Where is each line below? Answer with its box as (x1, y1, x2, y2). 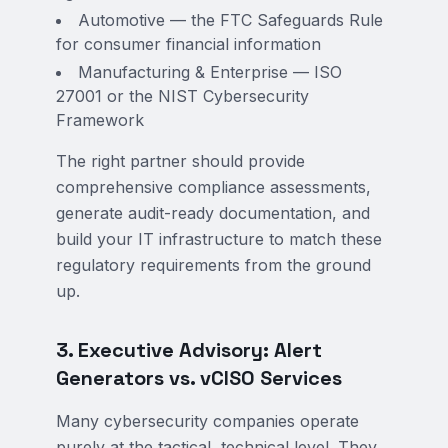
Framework (56, 110, 144, 130)
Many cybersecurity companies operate (56, 411, 359, 431)
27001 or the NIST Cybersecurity (56, 86, 309, 106)
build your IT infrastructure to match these (56, 229, 382, 249)
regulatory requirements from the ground (56, 255, 371, 275)
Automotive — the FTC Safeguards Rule (78, 10, 383, 30)
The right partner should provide (56, 151, 305, 171)
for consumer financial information (56, 34, 321, 54)
